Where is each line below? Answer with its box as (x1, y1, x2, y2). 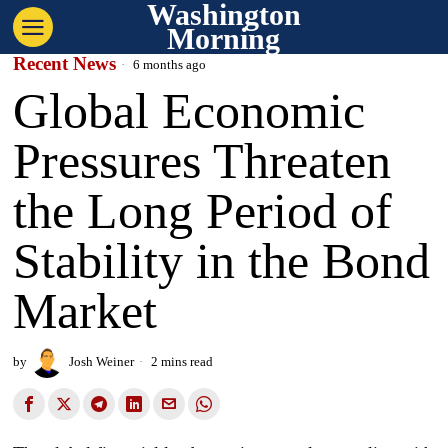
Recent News (13, 53, 117, 74)
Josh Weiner (69, 354, 135, 369)
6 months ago (130, 57, 207, 72)
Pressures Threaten (13, 133, 392, 189)
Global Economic (13, 83, 366, 139)
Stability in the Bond (13, 233, 431, 289)
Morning (167, 22, 281, 55)
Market (13, 283, 158, 339)
